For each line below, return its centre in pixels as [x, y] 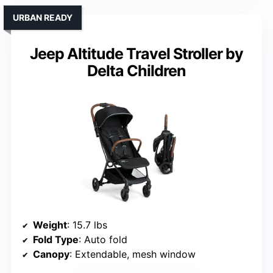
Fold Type [56, 240]
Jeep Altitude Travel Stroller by [136, 54]
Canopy [51, 254]
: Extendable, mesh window [133, 254]
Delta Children [136, 71]
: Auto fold [103, 240]
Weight [50, 225]
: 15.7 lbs [87, 225]
